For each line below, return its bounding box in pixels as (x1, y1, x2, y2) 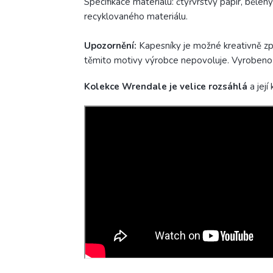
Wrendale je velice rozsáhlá (122, 80, 250, 93)
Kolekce (84, 80, 122, 93)
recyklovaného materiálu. (84, 10, 188, 23)
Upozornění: (84, 40, 136, 52)
